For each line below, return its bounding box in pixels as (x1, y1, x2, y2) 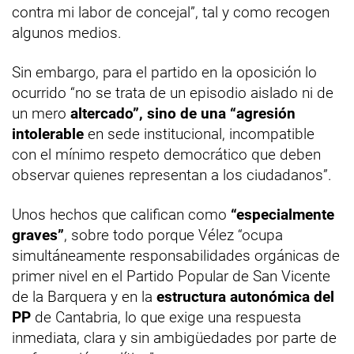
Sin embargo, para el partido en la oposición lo (12, 63, 317, 82)
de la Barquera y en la (12, 288, 156, 307)
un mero (12, 104, 70, 123)
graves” (12, 226, 64, 245)
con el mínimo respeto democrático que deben (12, 145, 321, 164)
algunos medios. (12, 24, 122, 43)
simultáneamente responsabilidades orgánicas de (12, 247, 340, 265)
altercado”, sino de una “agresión (70, 104, 296, 123)
